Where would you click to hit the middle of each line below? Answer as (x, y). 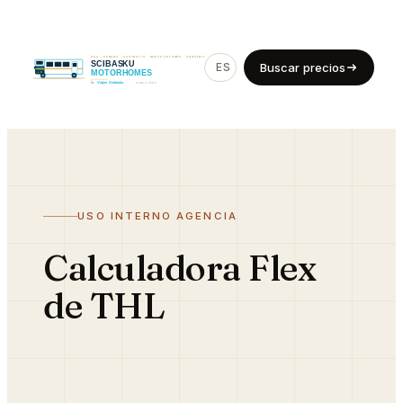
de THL (104, 305)
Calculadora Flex (180, 268)
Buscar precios (303, 67)
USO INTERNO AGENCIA (157, 216)
